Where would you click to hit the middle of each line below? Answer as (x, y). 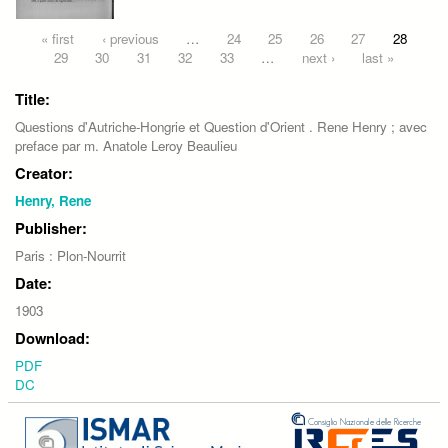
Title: (32, 98)
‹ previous (130, 38)
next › (318, 57)
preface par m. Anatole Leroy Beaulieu (126, 145)
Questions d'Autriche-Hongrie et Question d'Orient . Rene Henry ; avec (221, 126)
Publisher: (51, 227)
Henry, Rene (53, 200)
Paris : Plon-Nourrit (70, 255)
